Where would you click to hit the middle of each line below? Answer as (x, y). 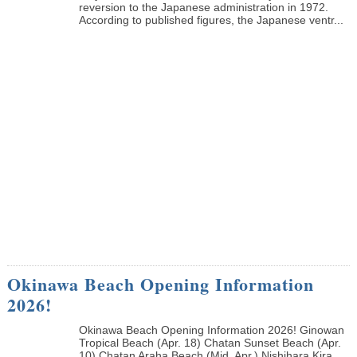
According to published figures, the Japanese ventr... (211, 20)
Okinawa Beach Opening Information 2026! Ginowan (211, 330)
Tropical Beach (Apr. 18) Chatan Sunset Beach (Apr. (210, 342)
